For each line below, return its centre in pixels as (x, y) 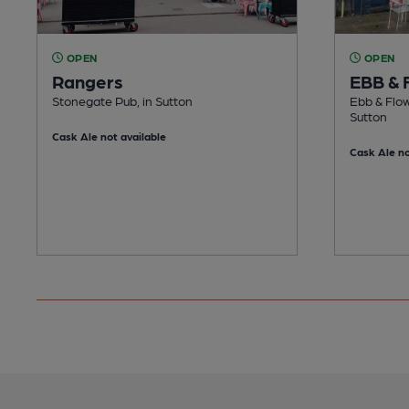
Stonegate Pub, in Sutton (122, 100)
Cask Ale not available (109, 136)
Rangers (88, 81)
